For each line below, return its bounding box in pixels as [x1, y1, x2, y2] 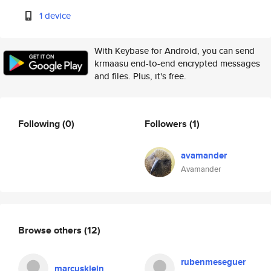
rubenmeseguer [181, 255, 246, 269]
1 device [39, 9, 71, 22]
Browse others [18, 223, 84, 237]
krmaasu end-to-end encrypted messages [94, 57, 260, 70]
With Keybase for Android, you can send [94, 44, 255, 57]
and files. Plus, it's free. [94, 70, 186, 82]
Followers [145, 116, 189, 131]
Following [18, 116, 62, 131]
